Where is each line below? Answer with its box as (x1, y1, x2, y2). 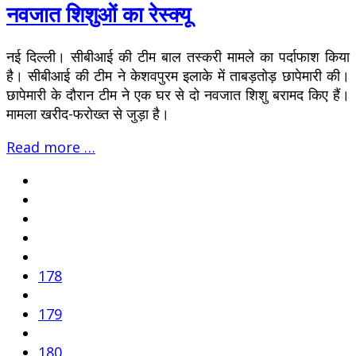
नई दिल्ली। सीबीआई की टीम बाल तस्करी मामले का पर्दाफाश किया (6, 46, 350, 66)
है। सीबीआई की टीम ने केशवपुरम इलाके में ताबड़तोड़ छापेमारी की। (6, 65, 350, 85)
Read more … (6, 137, 95, 157)
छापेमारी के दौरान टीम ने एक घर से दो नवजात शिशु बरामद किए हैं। (6, 84, 350, 104)
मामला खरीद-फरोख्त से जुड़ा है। (6, 103, 173, 123)
